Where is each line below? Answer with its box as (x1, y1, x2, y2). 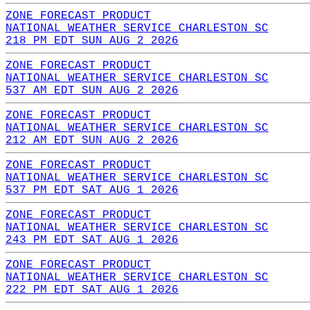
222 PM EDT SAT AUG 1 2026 (6, 283, 179, 296)
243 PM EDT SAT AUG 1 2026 (6, 233, 179, 246)
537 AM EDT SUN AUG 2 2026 (6, 84, 179, 97)
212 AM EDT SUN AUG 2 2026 (6, 134, 179, 147)
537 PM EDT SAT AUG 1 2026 (6, 183, 179, 197)
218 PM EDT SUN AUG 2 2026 (6, 34, 179, 47)
